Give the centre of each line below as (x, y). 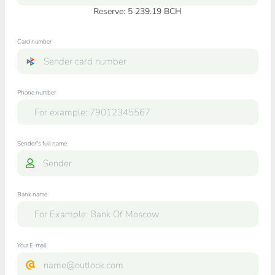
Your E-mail (32, 246)
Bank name (32, 195)
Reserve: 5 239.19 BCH (137, 11)
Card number (34, 42)
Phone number (36, 93)
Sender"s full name (42, 144)
